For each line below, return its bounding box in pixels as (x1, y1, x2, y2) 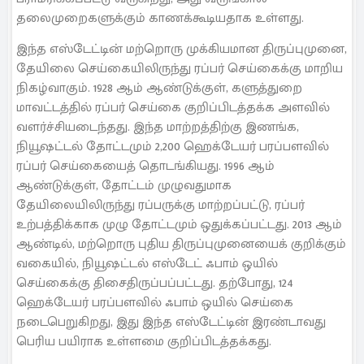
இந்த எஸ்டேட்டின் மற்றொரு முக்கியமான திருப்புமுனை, (16, 38, 347, 61)
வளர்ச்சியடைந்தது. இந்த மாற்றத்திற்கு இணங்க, (16, 116, 299, 139)
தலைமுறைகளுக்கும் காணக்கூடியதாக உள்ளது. (16, 7, 304, 30)
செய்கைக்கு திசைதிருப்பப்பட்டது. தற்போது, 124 (16, 272, 293, 295)
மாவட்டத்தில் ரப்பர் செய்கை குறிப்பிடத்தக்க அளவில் (16, 97, 330, 119)
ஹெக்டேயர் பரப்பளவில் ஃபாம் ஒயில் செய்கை (16, 292, 293, 314)
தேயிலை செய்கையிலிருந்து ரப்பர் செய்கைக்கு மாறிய (16, 58, 343, 80)
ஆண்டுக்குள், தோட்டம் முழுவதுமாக (16, 175, 232, 197)
